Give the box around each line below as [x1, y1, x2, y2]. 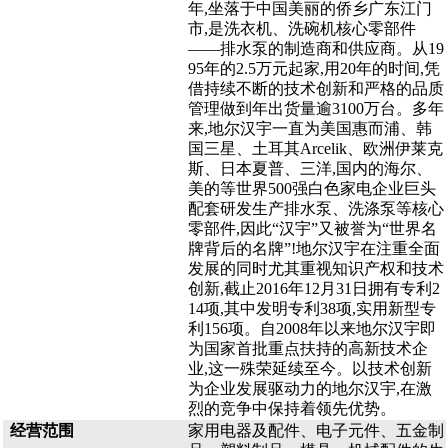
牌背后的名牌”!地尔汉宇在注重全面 [187, 240, 440, 257]
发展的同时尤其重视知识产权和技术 [187, 260, 444, 277]
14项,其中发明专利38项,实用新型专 [187, 300, 436, 317]
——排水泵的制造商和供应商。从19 [187, 40, 444, 57]
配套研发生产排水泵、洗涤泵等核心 [187, 200, 444, 217]
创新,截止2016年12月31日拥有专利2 [187, 280, 440, 297]
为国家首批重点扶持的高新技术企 [187, 340, 428, 357]
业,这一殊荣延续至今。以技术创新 [187, 360, 432, 377]
